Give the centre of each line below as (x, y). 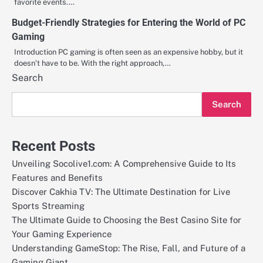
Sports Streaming (48, 206)
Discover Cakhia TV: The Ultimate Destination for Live (121, 192)
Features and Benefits (57, 178)
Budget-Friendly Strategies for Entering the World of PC (129, 23)
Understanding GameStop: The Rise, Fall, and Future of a (129, 248)
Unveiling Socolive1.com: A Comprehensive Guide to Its (124, 164)
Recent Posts (53, 146)
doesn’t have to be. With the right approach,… (92, 63)
